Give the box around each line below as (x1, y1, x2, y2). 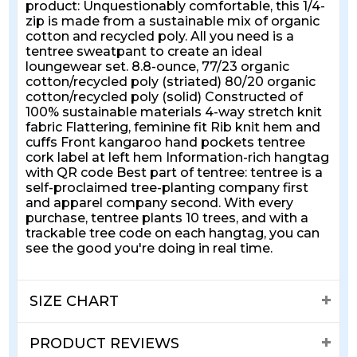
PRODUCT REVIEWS (29, 335, 180, 353)
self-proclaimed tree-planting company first (25, 180, 309, 196)
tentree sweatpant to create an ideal (25, 44, 263, 60)
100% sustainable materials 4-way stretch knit (25, 104, 323, 120)
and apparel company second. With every (25, 195, 294, 211)
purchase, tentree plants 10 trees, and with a (25, 210, 309, 226)
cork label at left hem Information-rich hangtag (25, 150, 330, 166)
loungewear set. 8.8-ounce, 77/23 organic (25, 59, 290, 75)
